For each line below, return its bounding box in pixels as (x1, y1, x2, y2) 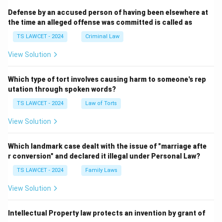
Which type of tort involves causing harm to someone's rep (8, 75, 206, 84)
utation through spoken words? (8, 85, 116, 94)
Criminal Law (85, 33, 119, 40)
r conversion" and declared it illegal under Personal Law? (8, 152, 200, 161)
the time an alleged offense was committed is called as (8, 18, 192, 27)
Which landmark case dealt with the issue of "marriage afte (8, 142, 207, 151)
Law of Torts (85, 100, 117, 107)
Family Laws (85, 167, 117, 174)
